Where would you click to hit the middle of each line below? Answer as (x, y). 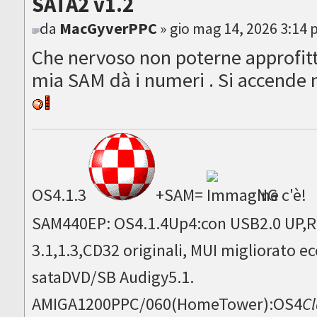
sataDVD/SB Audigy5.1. (113, 277)
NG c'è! (282, 195)
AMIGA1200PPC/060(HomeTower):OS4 (167, 304)
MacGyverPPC (109, 29)
